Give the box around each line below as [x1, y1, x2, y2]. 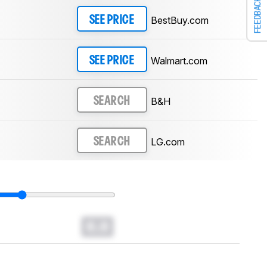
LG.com [150, 135, 185, 148]
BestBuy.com [150, 14, 209, 26]
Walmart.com [150, 54, 207, 67]
